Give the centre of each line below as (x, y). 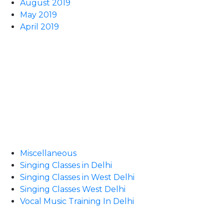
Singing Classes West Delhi (73, 189)
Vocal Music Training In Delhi (77, 201)
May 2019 (38, 15)
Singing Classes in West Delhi (77, 177)
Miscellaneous (48, 153)
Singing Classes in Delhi (66, 165)
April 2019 (39, 27)
